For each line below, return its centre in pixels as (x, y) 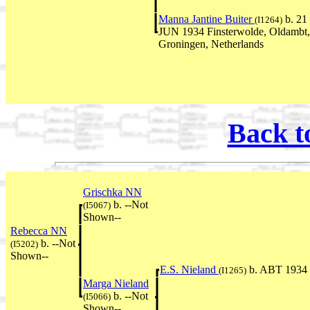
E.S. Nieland (189, 270)
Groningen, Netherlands (211, 44)
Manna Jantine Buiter (207, 19)
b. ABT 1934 (277, 270)
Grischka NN (112, 192)
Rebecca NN (39, 231)
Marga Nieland (116, 284)
